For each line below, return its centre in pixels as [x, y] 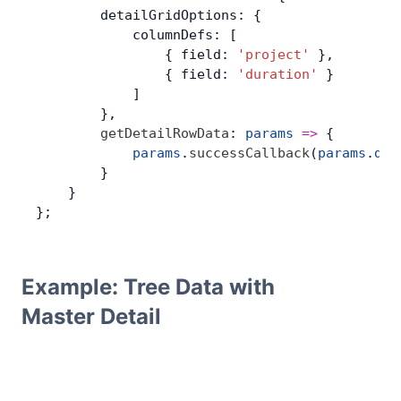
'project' [273, 55]
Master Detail [91, 316]
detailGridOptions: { [149, 15]
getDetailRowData [132, 133]
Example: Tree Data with [148, 287]
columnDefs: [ [137, 35]
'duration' [277, 74]
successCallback [249, 153]
